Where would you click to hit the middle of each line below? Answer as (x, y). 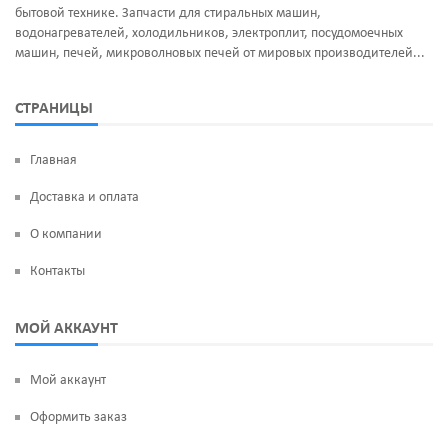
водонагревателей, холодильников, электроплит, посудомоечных (209, 33)
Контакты (57, 271)
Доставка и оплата (84, 197)
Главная (53, 160)
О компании (66, 234)
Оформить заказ (78, 417)
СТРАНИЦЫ (54, 108)
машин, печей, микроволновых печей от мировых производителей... (220, 53)
